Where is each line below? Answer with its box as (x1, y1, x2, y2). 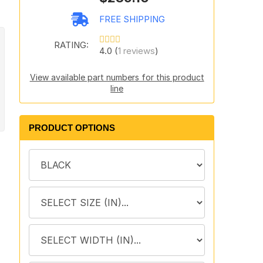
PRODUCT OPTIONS (28, 123, 115, 133)
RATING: (53, 39, 89, 50)
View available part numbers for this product (29, 72, 204, 82)
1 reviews (117, 45, 155, 56)
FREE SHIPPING (99, 14, 165, 25)
